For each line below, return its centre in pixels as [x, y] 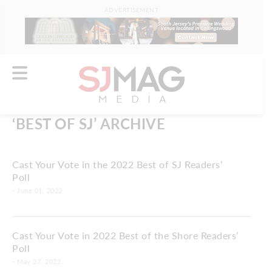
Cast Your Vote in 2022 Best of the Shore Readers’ [125, 235]
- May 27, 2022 [36, 261]
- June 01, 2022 [37, 190]
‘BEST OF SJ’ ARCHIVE [89, 123]
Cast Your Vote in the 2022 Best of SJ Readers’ [117, 164]
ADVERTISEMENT [131, 10]
